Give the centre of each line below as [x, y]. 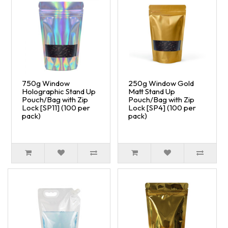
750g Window [46, 83]
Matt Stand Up [152, 92]
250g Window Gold [161, 83]
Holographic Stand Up [59, 92]
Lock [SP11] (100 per [56, 108]
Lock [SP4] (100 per [162, 108]
